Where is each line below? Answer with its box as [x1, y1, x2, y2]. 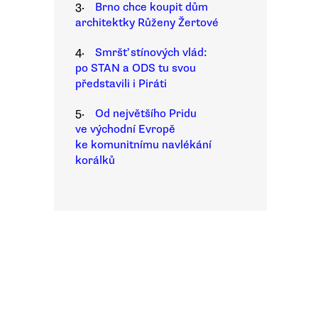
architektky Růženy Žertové [75, 16, 219, 30]
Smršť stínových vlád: [95, 45, 207, 60]
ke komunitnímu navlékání [75, 138, 212, 152]
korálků [75, 153, 115, 168]
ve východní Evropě [75, 122, 175, 136]
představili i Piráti [75, 77, 167, 91]
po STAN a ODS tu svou [75, 61, 196, 75]
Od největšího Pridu [95, 106, 197, 121]
